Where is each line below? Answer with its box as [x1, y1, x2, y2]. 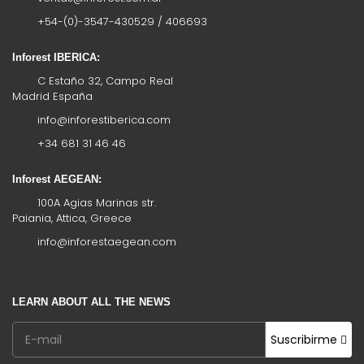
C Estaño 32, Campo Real [34, 73, 173, 89]
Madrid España [12, 89, 93, 104]
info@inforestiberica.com [37, 112, 171, 128]
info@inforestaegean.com [37, 234, 176, 249]
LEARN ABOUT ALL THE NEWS [12, 296, 171, 308]
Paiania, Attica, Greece [12, 210, 132, 226]
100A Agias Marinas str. [34, 195, 156, 210]
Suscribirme [271, 331, 340, 348]
